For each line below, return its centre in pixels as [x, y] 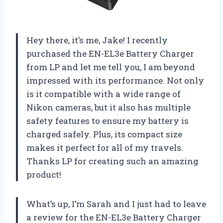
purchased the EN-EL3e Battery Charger [110, 53]
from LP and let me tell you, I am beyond [111, 67]
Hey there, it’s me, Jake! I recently [97, 40]
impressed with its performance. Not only [115, 80]
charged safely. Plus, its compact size [104, 134]
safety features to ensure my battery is [108, 120]
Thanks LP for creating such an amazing [112, 161]
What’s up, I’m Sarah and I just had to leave [116, 204]
